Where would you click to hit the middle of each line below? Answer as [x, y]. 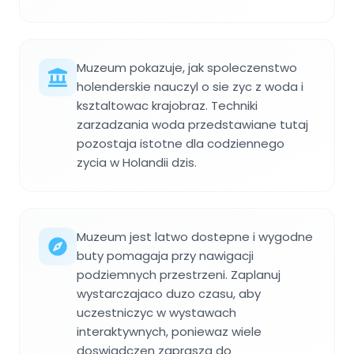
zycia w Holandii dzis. [137, 162]
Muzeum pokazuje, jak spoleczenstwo [187, 67]
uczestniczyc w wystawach [156, 312]
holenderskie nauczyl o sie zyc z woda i [190, 86]
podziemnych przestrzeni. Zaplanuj [179, 274]
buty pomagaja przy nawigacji [165, 255]
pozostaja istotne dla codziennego [181, 143]
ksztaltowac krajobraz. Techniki [167, 105]
